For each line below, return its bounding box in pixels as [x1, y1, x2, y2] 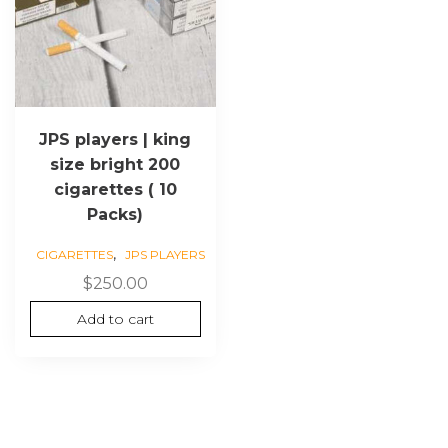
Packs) [87, 204, 144, 224]
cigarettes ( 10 [53, 179, 177, 199]
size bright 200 [50, 154, 181, 174]
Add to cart [76, 309, 154, 328]
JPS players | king [39, 129, 192, 149]
